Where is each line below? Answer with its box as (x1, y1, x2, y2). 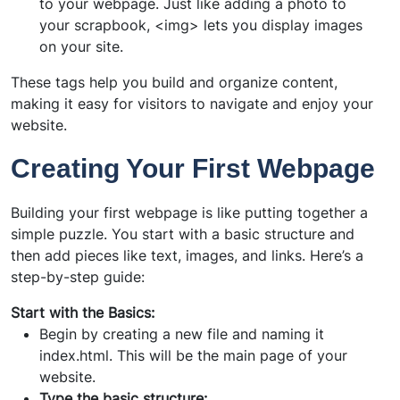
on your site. (39, 37, 123, 56)
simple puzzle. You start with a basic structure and (11, 224, 354, 243)
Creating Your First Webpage (11, 153, 375, 183)
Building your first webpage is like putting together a (11, 203, 368, 221)
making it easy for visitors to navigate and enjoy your (11, 95, 373, 113)
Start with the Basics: (11, 303, 154, 321)
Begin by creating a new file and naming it (39, 324, 324, 343)
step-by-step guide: (11, 267, 145, 286)
